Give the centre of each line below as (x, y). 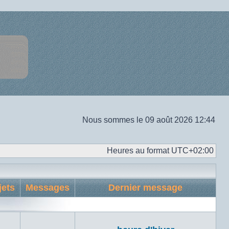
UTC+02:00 (192, 151)
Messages (48, 188)
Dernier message (145, 188)
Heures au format (139, 151)
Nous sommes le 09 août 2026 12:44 (149, 120)
